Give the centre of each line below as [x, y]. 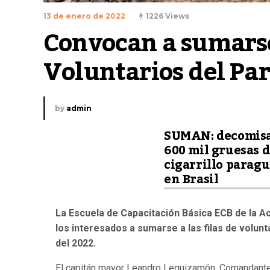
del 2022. [76, 243]
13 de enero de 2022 [84, 16]
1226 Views [168, 16]
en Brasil [191, 180]
